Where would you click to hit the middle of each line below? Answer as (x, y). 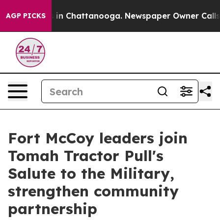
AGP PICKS (26, 16)
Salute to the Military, (91, 173)
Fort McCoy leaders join (98, 138)
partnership (53, 209)
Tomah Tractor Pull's (86, 156)
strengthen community (93, 191)
